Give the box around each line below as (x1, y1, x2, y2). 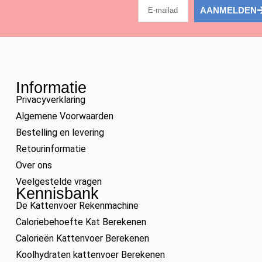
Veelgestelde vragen (15, 175, 102, 187)
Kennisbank (15, 184, 99, 202)
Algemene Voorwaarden (15, 110, 113, 122)
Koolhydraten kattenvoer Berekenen (15, 249, 165, 260)
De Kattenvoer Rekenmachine (15, 199, 139, 211)
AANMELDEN (199, 5, 257, 16)
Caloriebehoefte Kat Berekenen (15, 216, 146, 227)
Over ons (15, 159, 52, 171)
